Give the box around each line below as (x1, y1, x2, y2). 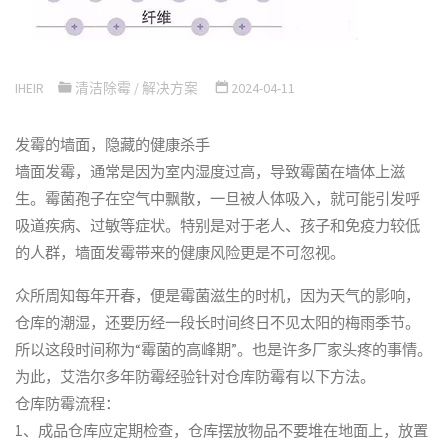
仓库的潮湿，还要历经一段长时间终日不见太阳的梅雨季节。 (15, 312, 421, 332)
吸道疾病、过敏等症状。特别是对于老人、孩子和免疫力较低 (15, 216, 421, 236)
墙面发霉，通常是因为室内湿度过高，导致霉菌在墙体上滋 (15, 162, 406, 182)
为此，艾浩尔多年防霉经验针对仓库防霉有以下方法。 (15, 366, 376, 386)
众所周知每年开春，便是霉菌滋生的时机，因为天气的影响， (15, 285, 421, 305)
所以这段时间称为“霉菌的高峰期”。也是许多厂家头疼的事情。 (15, 339, 433, 359)
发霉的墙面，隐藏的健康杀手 (15, 135, 211, 155)
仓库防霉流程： (15, 393, 121, 413)
